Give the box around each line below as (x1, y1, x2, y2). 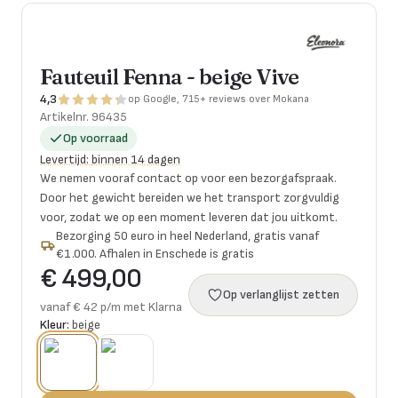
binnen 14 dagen (92, 152, 180, 167)
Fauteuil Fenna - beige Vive (40, 64, 299, 90)
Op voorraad (63, 131, 128, 146)
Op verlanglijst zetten (223, 287, 339, 302)
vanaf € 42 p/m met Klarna (40, 299, 182, 314)
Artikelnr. (40, 109, 92, 124)
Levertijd (40, 152, 86, 167)
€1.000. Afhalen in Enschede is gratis (56, 246, 255, 261)
